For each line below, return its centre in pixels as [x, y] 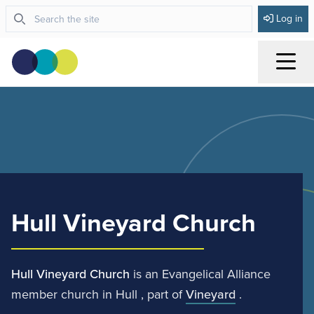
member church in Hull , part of [98, 294]
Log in [289, 18]
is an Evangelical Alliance [200, 273]
